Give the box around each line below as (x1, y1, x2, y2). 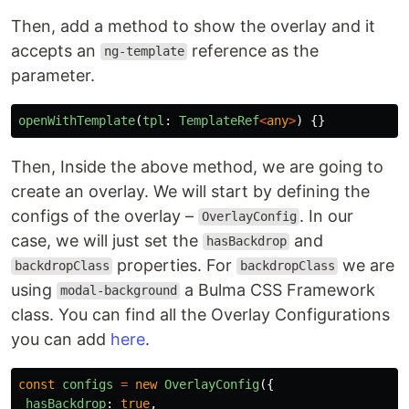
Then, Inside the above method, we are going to (11, 156, 383, 176)
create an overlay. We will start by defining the (11, 181, 370, 201)
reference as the (187, 40, 320, 60)
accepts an (11, 40, 100, 60)
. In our (299, 205, 354, 225)
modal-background (59, 283, 177, 299)
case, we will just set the (11, 230, 203, 250)
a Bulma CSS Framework (180, 279, 376, 299)
